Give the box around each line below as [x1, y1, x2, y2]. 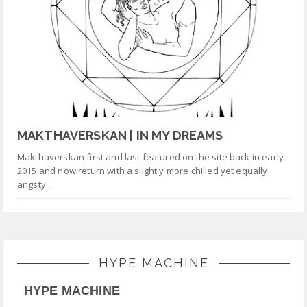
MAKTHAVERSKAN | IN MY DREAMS [17, 127, 223, 143]
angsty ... [17, 177, 55, 191]
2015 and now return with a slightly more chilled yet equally [17, 164, 268, 177]
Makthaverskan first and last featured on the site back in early [17, 150, 284, 163]
